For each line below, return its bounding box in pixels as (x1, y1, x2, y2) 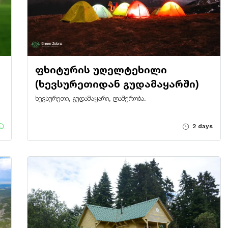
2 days (190, 122, 213, 130)
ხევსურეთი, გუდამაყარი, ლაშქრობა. (35, 94, 146, 102)
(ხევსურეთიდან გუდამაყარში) (35, 78, 199, 90)
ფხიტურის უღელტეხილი (35, 64, 167, 75)
